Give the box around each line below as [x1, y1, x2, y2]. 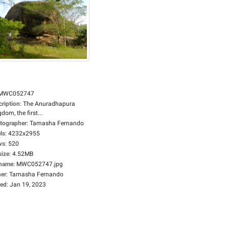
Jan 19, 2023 [10, 181, 46, 188]
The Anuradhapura [23, 100, 75, 107]
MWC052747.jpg [16, 161, 63, 168]
